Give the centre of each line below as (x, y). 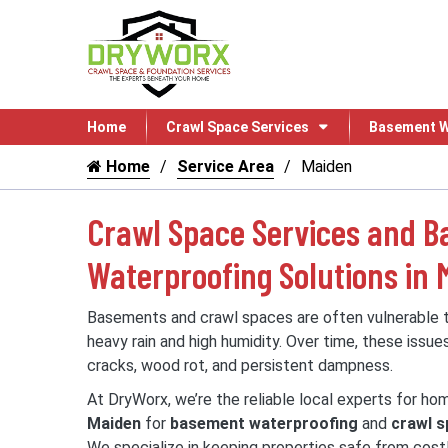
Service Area (225, 166)
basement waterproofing (264, 423)
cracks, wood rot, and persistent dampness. (240, 365)
